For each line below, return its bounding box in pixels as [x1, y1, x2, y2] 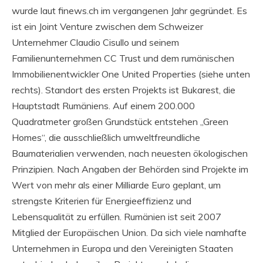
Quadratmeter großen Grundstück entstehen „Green [12, 115, 228, 127]
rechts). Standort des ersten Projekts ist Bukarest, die [12, 83, 235, 96]
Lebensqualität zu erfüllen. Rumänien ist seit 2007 [12, 210, 221, 222]
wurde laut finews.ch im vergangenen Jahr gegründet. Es [12, 4, 247, 16]
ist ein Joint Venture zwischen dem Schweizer [12, 20, 203, 32]
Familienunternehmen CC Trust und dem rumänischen [12, 52, 234, 64]
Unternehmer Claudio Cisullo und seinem [12, 36, 179, 48]
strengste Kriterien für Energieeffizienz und [12, 194, 191, 207]
